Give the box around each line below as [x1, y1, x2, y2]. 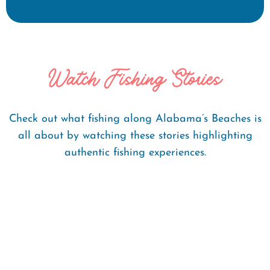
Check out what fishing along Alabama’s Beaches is [8, 113, 262, 125]
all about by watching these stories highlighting [17, 130, 253, 142]
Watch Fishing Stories [48, 63, 222, 95]
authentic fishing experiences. [64, 146, 206, 159]
